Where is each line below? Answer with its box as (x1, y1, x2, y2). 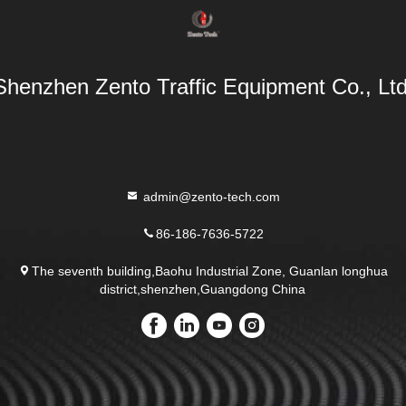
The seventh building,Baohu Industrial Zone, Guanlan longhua (32, 263, 389, 278)
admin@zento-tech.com (140, 188, 281, 204)
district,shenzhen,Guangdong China (100, 281, 306, 296)
